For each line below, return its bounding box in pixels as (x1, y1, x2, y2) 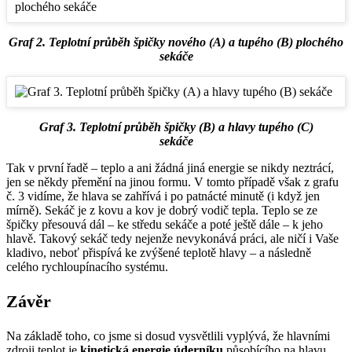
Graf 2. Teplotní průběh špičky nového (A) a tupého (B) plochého (9, 35, 343, 49)
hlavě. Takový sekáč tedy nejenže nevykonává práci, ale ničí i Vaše (6, 232, 339, 246)
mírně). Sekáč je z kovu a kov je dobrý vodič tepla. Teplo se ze (6, 203, 317, 218)
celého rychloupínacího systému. (6, 260, 168, 274)
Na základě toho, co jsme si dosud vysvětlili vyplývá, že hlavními (6, 329, 330, 343)
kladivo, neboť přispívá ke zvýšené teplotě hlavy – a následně (6, 246, 311, 260)
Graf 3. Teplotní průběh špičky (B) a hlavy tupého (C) (38, 120, 313, 134)
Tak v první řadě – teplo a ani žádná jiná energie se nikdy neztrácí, (6, 161, 334, 175)
